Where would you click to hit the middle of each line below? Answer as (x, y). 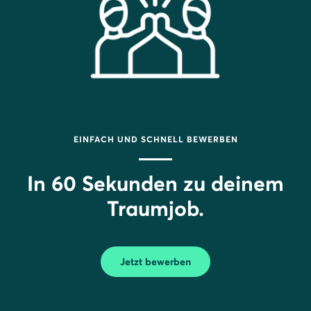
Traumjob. (155, 208)
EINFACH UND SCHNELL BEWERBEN (155, 139)
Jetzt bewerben (155, 261)
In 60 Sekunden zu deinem (155, 183)
